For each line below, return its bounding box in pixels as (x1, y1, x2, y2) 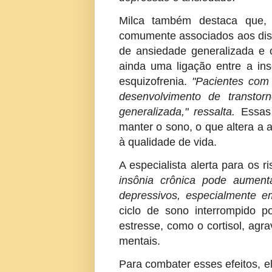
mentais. (118, 235, 160, 248)
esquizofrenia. (118, 75, 192, 87)
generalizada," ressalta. (118, 106, 235, 118)
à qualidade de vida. (118, 136, 217, 148)
